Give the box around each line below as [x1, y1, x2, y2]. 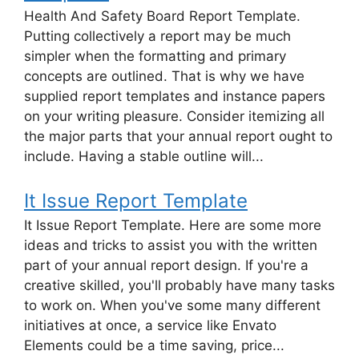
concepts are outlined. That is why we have [24, 67, 305, 84]
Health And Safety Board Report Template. [24, 7, 301, 24]
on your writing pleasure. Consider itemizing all [24, 107, 325, 124]
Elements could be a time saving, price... [24, 337, 284, 354]
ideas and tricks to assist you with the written [24, 237, 317, 254]
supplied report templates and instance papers [24, 87, 325, 104]
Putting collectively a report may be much [24, 27, 291, 44]
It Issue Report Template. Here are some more [24, 217, 321, 234]
